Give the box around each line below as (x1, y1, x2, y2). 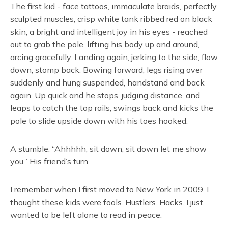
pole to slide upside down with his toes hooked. (10, 116, 188, 126)
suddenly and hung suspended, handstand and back (10, 77, 205, 88)
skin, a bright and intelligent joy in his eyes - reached (10, 26, 208, 37)
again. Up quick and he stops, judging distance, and (10, 90, 200, 100)
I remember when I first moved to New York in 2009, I (10, 184, 209, 194)
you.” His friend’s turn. (10, 156, 90, 166)
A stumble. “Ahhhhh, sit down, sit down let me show (10, 144, 207, 154)
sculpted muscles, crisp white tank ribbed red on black (10, 14, 212, 24)
